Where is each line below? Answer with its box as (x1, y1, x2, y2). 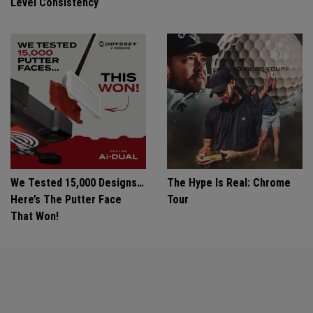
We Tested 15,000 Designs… (10, 176, 144, 189)
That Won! (10, 210, 59, 223)
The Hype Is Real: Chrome (167, 176, 291, 189)
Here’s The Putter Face (10, 193, 122, 206)
